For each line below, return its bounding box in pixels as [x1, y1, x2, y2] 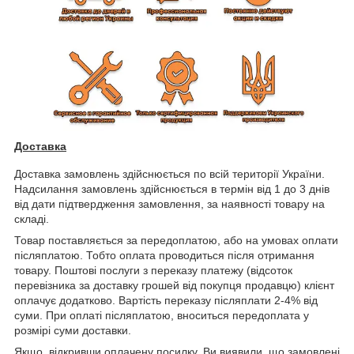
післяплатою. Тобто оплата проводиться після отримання [14, 249, 314, 262]
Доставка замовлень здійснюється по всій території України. [14, 168, 325, 181]
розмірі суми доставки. [14, 324, 131, 337]
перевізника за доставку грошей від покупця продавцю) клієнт [14, 279, 334, 292]
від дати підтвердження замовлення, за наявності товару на [14, 198, 325, 211]
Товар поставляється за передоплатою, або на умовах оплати [14, 234, 338, 247]
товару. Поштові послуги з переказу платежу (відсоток [14, 264, 292, 277]
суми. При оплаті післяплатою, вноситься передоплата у [14, 309, 309, 322]
